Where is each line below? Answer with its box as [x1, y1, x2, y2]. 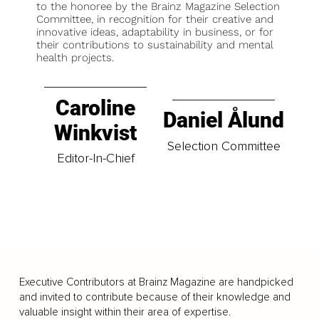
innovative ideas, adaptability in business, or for [36, 25, 274, 38]
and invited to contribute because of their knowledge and [19, 291, 291, 303]
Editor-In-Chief [56, 150, 135, 166]
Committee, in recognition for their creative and [36, 12, 274, 26]
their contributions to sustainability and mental [36, 38, 274, 51]
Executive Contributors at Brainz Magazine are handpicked [19, 276, 293, 288]
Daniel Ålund [163, 108, 284, 133]
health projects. [36, 51, 115, 64]
